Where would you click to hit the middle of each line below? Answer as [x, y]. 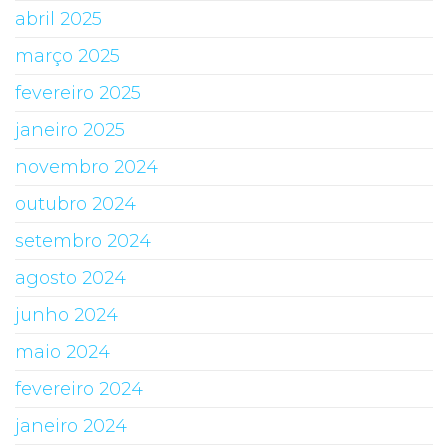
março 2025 [67, 55]
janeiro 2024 [71, 425]
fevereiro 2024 [79, 388]
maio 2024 [62, 351]
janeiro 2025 [70, 129]
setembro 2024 [83, 240]
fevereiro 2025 [78, 92]
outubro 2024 [75, 203]
